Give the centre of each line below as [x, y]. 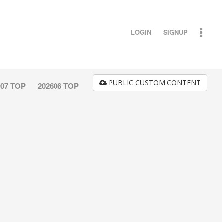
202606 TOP [58, 86]
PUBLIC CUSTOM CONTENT [154, 83]
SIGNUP [175, 32]
